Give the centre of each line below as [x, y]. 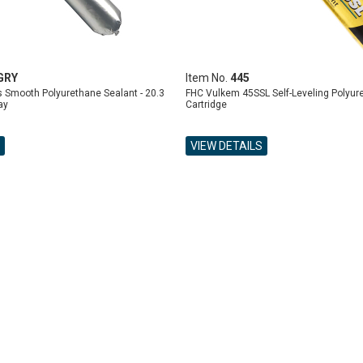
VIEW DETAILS [226, 146]
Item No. [207, 78]
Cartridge [206, 105]
